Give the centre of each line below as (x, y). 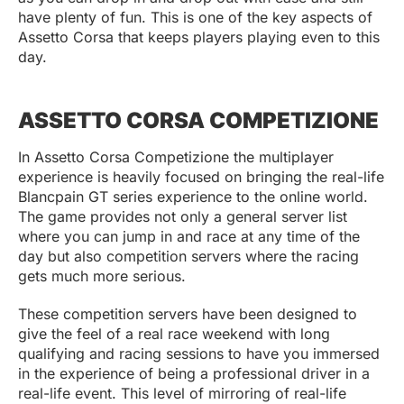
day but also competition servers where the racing (188, 257)
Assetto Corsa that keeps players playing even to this (199, 37)
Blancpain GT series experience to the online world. (193, 197)
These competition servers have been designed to (188, 314)
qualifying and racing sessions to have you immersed (199, 354)
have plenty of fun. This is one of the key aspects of (195, 18)
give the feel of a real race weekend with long (174, 334)
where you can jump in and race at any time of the (189, 237)
